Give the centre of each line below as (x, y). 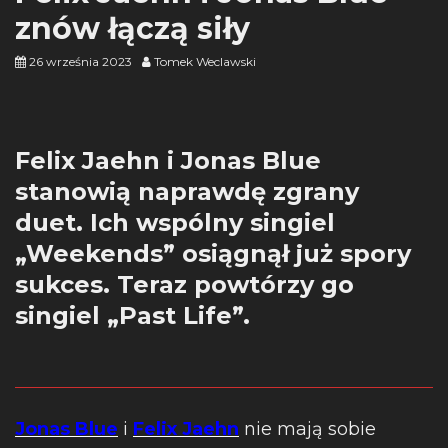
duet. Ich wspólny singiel (175, 222)
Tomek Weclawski (205, 61)
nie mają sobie (307, 429)
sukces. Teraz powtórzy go (184, 284)
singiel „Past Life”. (132, 315)
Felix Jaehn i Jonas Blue (168, 160)
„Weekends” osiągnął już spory (213, 253)
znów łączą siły (132, 28)
